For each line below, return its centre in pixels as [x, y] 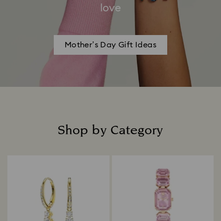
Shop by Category [110, 130]
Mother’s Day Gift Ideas [110, 45]
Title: [119, 143]
